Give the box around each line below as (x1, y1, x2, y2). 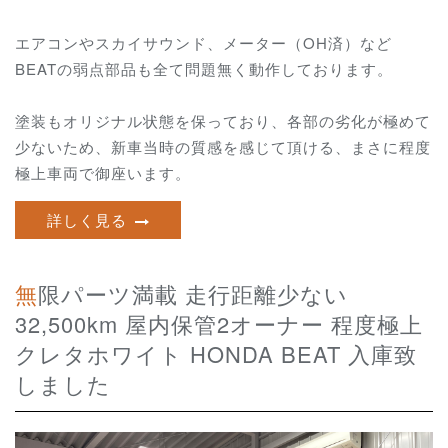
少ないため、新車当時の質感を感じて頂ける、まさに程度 (15, 136, 431, 158)
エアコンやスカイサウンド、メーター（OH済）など (15, 32, 392, 54)
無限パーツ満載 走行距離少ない (15, 278, 38, 310)
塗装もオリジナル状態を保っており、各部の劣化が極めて (15, 110, 431, 132)
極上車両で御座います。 (15, 162, 191, 184)
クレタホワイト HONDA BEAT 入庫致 (15, 338, 417, 370)
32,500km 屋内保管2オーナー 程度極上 (15, 308, 423, 340)
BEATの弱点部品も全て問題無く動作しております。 (15, 58, 393, 80)
